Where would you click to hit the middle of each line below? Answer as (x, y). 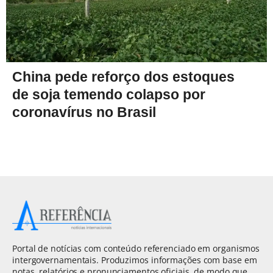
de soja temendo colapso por (109, 95)
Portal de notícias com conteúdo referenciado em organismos (136, 249)
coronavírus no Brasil (84, 112)
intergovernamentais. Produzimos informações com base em (135, 260)
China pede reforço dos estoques (123, 77)
